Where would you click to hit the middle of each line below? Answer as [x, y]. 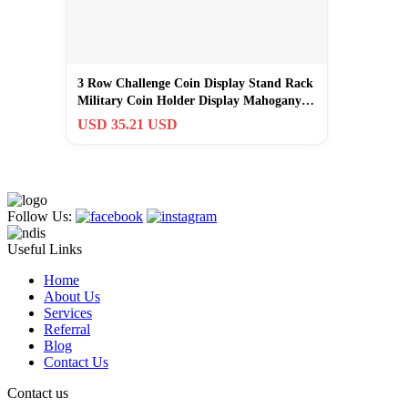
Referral [67, 329]
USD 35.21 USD [127, 124]
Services [68, 312]
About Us [72, 296]
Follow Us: [41, 216]
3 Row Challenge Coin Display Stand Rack [195, 83]
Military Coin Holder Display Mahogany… [196, 100]
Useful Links [45, 249]
